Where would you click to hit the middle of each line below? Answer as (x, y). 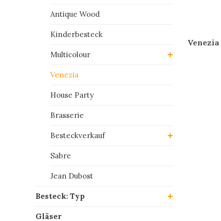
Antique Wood (75, 14)
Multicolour (70, 55)
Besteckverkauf (78, 135)
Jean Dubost (72, 176)
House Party (72, 95)
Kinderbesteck (76, 34)
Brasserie (67, 115)
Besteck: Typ (60, 196)
